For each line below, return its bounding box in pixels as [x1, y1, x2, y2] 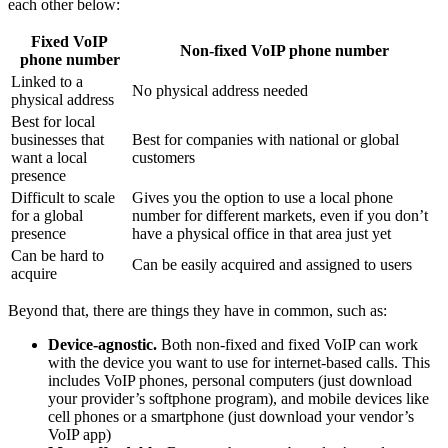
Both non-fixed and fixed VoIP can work [157, 335, 418, 353]
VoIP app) [48, 425, 111, 443]
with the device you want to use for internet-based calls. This [48, 353, 430, 371]
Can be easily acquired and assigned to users [132, 255, 412, 273]
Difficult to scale [11, 188, 115, 206]
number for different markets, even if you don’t [132, 206, 428, 224]
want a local [11, 148, 87, 166]
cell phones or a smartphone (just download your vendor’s [48, 407, 414, 425]
